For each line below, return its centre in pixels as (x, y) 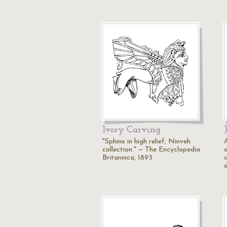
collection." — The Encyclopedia (151, 150)
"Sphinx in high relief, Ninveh (146, 142)
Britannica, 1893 (127, 158)
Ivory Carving (131, 130)
